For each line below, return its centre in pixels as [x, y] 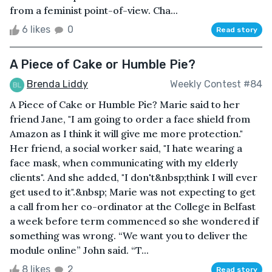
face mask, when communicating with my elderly [124, 162]
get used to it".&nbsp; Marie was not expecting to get [133, 192]
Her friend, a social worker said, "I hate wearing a [126, 148]
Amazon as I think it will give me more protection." [126, 133]
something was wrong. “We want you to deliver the [129, 235]
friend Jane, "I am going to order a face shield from [130, 119]
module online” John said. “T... [79, 250]
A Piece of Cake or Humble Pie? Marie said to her [125, 104]
